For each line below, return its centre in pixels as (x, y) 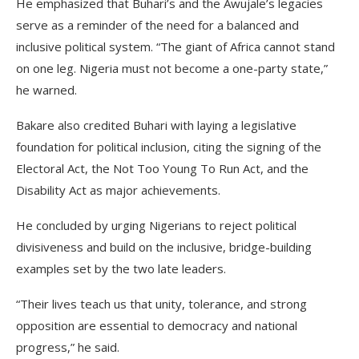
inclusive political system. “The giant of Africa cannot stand (175, 46)
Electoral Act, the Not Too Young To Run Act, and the (162, 168)
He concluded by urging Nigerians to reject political (156, 225)
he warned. (46, 90)
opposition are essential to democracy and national (157, 325)
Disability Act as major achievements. (118, 190)
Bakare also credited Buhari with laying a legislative (156, 125)
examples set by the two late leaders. (121, 268)
